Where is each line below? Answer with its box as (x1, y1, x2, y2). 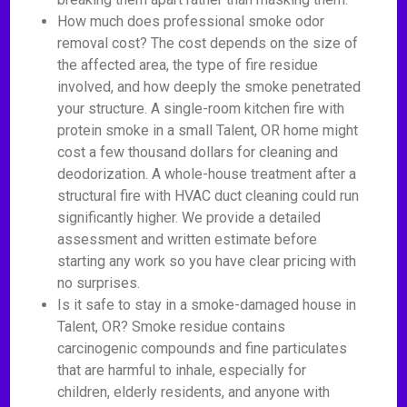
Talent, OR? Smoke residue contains (57, 318, 286, 335)
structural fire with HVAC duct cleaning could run (57, 187, 360, 204)
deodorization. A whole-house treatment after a (57, 165, 357, 183)
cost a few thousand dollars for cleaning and (57, 144, 339, 161)
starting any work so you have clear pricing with (57, 253, 357, 270)
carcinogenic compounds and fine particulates (57, 340, 348, 357)
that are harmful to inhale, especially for (57, 362, 307, 379)
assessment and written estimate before (57, 231, 318, 248)
